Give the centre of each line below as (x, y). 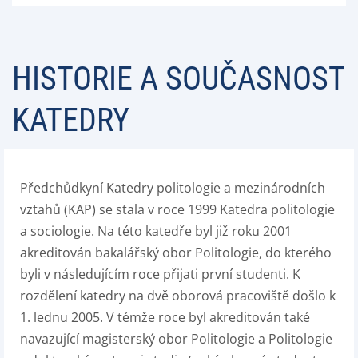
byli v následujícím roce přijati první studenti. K (160, 274)
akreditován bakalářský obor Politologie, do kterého (176, 253)
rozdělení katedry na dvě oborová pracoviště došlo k (178, 296)
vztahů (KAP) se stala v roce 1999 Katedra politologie (177, 209)
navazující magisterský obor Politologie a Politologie (176, 339)
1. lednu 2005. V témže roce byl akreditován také (165, 317)
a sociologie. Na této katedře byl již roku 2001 (156, 231)
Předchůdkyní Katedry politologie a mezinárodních (173, 188)
